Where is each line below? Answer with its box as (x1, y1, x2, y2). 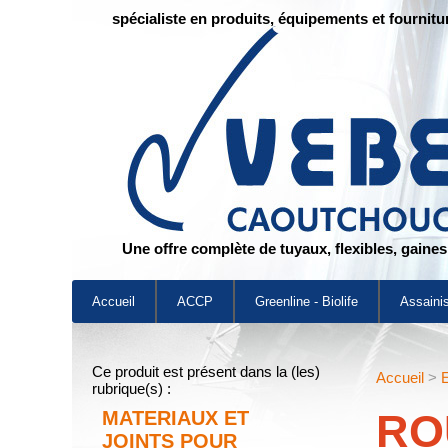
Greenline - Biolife (255, 294, 358, 309)
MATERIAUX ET (102, 407, 249, 429)
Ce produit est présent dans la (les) (92, 363, 320, 380)
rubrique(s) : (92, 380, 171, 397)
